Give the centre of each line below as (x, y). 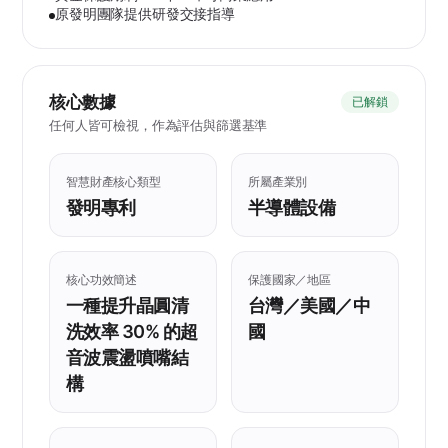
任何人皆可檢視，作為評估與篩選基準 (158, 125)
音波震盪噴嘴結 (127, 357)
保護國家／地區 (289, 280)
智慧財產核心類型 (113, 182)
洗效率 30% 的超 (132, 331)
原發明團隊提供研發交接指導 (145, 14)
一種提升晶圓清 (127, 305)
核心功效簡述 (102, 280)
